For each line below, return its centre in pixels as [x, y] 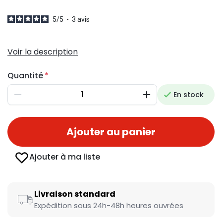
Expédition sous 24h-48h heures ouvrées [109, 205]
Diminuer [33, 98]
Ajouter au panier [111, 132]
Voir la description [43, 52]
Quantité [25, 76]
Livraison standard [75, 194]
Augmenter [166, 98]
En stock [189, 95]
